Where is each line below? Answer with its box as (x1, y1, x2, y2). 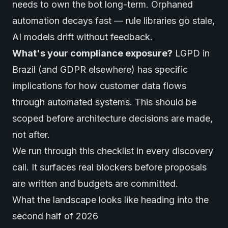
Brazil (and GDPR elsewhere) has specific (12, 64, 188, 75)
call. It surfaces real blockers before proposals (12, 162, 207, 173)
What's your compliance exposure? (12, 48, 173, 59)
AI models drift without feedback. (12, 32, 153, 42)
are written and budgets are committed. (12, 178, 178, 189)
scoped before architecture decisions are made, (12, 113, 213, 124)
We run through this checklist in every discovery (12, 146, 213, 156)
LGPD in (173, 48, 210, 59)
